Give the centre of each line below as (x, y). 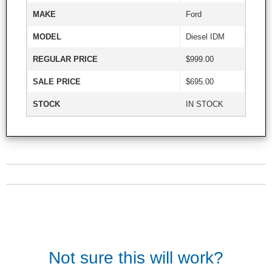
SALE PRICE (57, 81)
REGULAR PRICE (65, 59)
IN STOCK (205, 104)
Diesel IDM (205, 36)
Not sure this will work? (136, 258)
